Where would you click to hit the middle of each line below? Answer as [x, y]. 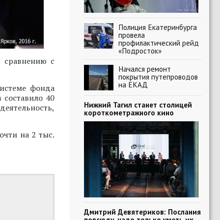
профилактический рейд [159, 43]
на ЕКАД [133, 84]
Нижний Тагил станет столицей [138, 105]
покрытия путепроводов [158, 77]
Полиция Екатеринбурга [158, 27]
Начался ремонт [145, 69]
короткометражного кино [129, 112]
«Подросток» [140, 51]
